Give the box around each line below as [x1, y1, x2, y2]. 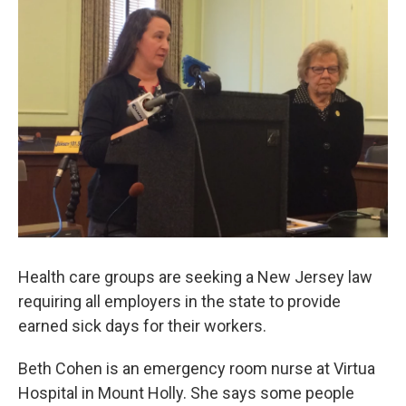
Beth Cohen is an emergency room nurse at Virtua [18, 359, 375, 378]
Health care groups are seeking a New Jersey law [18, 267, 372, 286]
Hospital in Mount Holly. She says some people [18, 383, 354, 402]
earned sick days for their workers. [18, 316, 266, 335]
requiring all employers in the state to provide [18, 292, 341, 311]
